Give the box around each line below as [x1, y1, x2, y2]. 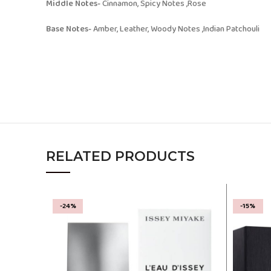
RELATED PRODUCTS [46, 148, 195, 165]
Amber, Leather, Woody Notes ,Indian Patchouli [93, 22, 260, 36]
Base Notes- [46, 22, 93, 36]
